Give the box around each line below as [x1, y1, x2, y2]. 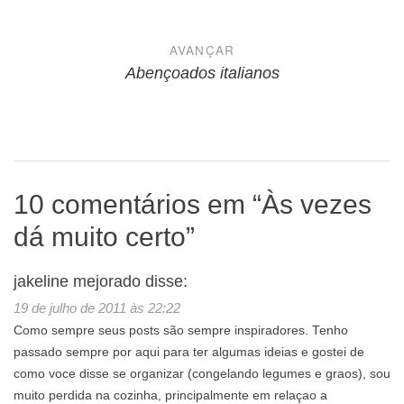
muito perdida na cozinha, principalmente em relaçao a [14, 388, 327, 402]
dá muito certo [14, 221, 186, 252]
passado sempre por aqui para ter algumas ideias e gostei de [14, 344, 364, 359]
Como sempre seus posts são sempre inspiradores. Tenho [14, 323, 348, 337]
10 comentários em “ [14, 188, 262, 219]
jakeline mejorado [14, 271, 141, 290]
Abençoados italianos [124, 64, 280, 83]
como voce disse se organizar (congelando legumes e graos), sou [14, 366, 390, 381]
